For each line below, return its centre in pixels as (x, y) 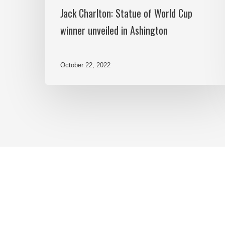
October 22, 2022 (85, 65)
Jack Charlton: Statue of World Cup (126, 13)
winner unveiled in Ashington (114, 30)
